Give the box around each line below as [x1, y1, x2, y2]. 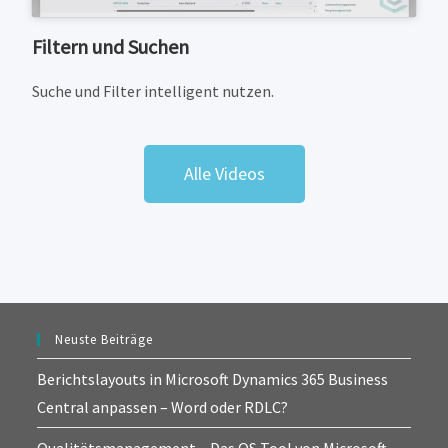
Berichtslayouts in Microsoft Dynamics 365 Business [37, 369, 389, 390]
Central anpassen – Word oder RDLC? [37, 397, 289, 418]
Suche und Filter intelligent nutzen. [32, 81, 275, 102]
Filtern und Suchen [32, 34, 190, 60]
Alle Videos [183, 162, 265, 186]
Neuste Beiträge [55, 331, 154, 349]
